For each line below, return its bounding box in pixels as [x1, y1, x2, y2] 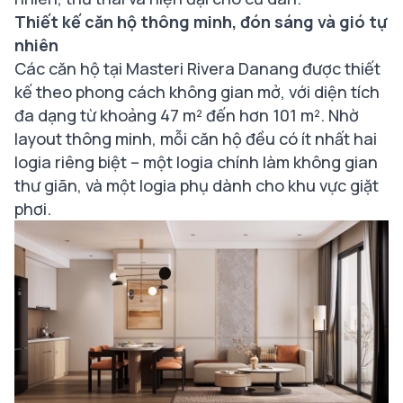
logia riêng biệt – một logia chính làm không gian [14, 150, 378, 173]
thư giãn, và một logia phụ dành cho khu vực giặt [14, 174, 379, 196]
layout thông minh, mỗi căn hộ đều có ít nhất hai [14, 127, 377, 149]
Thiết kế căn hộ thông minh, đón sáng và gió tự [14, 10, 387, 32]
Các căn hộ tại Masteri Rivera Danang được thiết [14, 57, 381, 79]
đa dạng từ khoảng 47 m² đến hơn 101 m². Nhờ [14, 103, 359, 126]
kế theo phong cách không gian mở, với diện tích [14, 80, 380, 103]
